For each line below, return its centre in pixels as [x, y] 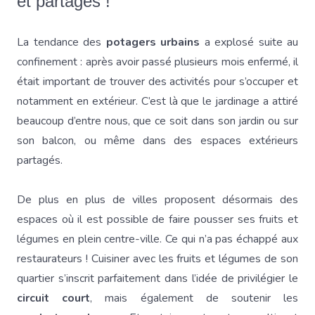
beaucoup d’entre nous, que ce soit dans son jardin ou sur [157, 121]
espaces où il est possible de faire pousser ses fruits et [157, 219]
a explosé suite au [249, 42]
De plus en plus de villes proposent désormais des [157, 200]
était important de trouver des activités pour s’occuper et [157, 82]
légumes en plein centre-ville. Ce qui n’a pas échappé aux [157, 239]
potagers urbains [153, 42]
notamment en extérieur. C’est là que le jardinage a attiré [157, 101]
